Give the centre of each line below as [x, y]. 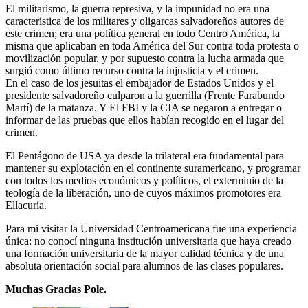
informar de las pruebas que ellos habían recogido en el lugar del [145, 120]
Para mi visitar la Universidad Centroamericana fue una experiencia [151, 229]
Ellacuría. [26, 206]
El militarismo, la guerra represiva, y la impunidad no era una [137, 9]
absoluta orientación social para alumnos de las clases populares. [144, 266]
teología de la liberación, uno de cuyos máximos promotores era [143, 193]
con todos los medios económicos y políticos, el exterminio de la [144, 181]
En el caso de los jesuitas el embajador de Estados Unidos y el [140, 83]
